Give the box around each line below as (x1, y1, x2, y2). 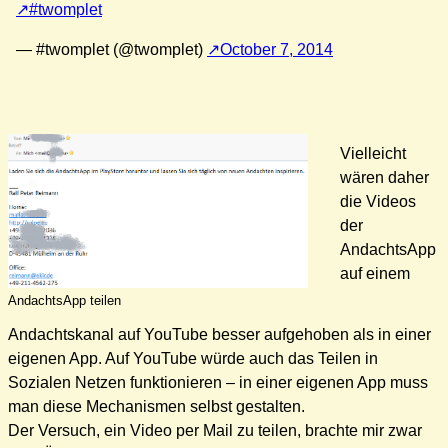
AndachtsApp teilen (8, 293, 121, 309)
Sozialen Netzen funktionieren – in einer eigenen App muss (8, 374, 428, 392)
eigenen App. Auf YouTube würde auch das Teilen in (8, 350, 378, 368)
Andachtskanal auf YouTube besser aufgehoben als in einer (8, 326, 431, 344)
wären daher (340, 168, 429, 186)
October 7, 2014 (220, 40, 333, 58)
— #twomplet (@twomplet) (16, 40, 207, 58)
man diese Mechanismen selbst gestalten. (8, 398, 305, 416)
